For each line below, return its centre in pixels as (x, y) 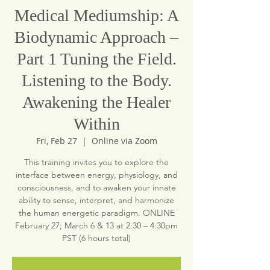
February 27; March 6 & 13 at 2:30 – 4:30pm (96, 225)
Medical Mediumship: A (96, 15)
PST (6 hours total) (96, 238)
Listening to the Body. (96, 80)
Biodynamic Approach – (96, 37)
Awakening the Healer (96, 102)
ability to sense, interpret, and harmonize (96, 200)
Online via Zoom (124, 141)
